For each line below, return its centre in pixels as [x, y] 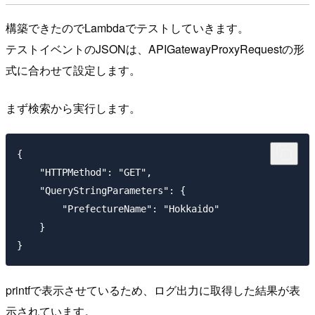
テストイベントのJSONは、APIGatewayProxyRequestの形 [155, 49]
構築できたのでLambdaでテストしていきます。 [127, 27]
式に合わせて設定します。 [73, 70]
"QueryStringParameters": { [101, 190]
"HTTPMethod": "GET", [84, 172]
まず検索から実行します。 [73, 108]
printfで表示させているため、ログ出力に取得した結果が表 [153, 290]
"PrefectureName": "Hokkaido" [118, 208]
